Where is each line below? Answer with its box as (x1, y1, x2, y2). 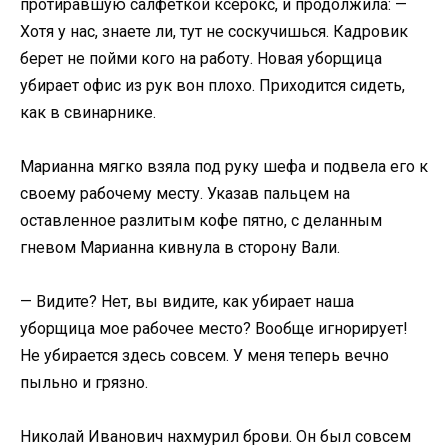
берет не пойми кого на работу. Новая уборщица (20, 48, 382, 68)
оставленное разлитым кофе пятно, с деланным (20, 211, 382, 231)
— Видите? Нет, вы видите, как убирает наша (20, 292, 354, 312)
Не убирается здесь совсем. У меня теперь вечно (20, 346, 389, 366)
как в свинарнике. (20, 102, 156, 122)
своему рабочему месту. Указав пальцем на (20, 184, 350, 204)
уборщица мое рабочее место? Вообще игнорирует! (20, 319, 408, 339)
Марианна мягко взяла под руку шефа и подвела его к (20, 157, 428, 177)
